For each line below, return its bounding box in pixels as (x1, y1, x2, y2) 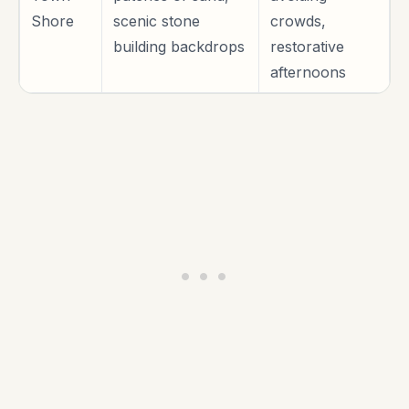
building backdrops (113, 37, 245, 57)
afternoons (270, 63, 346, 82)
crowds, (270, 12, 326, 31)
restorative (270, 37, 344, 57)
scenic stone (113, 12, 200, 31)
